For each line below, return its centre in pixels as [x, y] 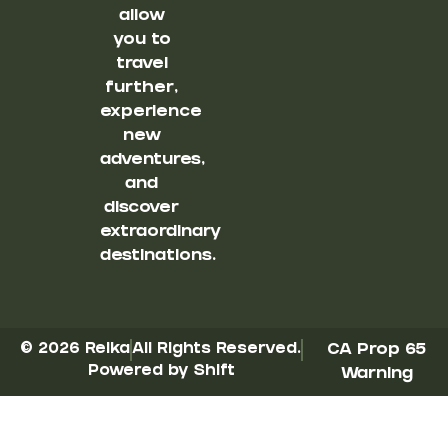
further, [142, 88]
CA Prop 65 [377, 350]
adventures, [153, 160]
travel [141, 64]
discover [142, 208]
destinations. [158, 256]
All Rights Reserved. [217, 349]
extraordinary [161, 232]
